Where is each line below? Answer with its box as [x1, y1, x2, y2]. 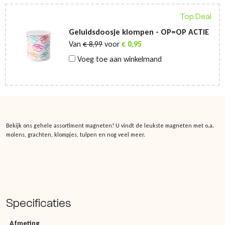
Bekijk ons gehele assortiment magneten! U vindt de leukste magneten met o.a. [6, 122, 214, 129]
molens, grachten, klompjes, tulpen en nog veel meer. [6, 131, 145, 138]
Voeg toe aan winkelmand [75, 54, 162, 64]
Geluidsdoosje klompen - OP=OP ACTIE [69, 27, 209, 37]
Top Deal [180, 12, 211, 21]
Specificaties [6, 196, 71, 210]
